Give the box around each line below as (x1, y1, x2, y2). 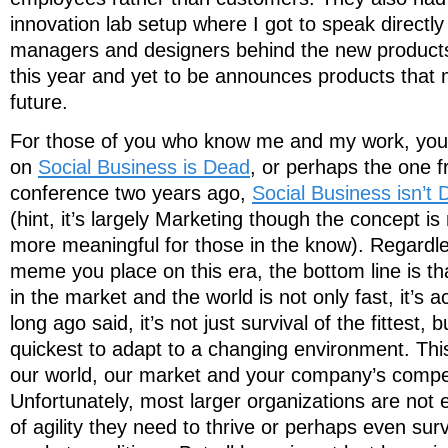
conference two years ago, (10, 181, 252, 204)
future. (10, 91, 68, 114)
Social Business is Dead (38, 155, 250, 178)
